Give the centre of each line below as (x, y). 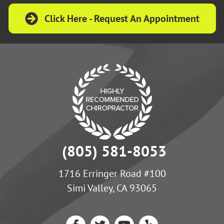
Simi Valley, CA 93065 (112, 188)
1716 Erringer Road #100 (112, 174)
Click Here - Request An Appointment (122, 19)
